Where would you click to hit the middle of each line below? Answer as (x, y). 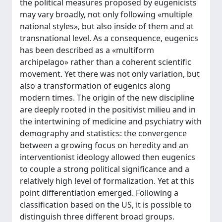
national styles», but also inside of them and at (107, 26)
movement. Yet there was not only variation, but (110, 74)
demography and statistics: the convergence (103, 133)
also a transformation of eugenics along (95, 86)
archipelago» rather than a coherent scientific (106, 62)
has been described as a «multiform (87, 50)
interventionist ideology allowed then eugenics (108, 157)
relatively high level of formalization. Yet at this (107, 181)
